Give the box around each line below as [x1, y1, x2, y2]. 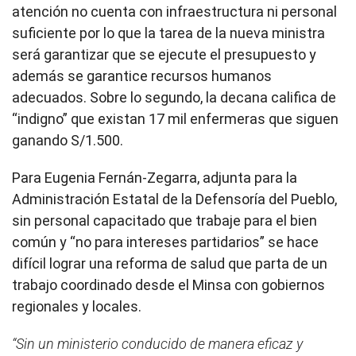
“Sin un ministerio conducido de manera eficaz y [12, 335, 303, 353]
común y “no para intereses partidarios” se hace [12, 234, 319, 251]
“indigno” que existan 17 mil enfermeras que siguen [12, 110, 339, 128]
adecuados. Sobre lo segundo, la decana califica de [12, 89, 336, 106]
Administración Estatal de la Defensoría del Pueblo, [12, 191, 337, 208]
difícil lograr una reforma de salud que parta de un [12, 255, 327, 273]
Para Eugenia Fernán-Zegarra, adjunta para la [12, 169, 297, 187]
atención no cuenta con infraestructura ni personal [12, 3, 337, 21]
